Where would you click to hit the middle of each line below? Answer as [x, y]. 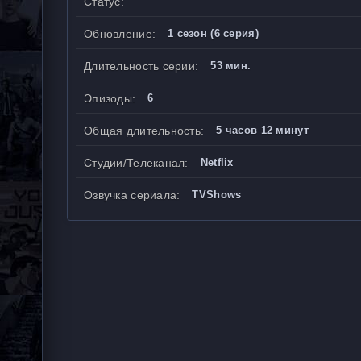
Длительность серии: [141, 66]
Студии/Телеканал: [136, 163]
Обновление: [120, 34]
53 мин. [231, 66]
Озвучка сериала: [132, 195]
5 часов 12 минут [262, 130]
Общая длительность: [144, 131]
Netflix [217, 162]
